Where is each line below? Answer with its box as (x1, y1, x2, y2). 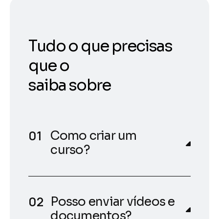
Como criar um (50, 128, 137, 143)
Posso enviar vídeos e (50, 194, 175, 209)
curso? (50, 142, 90, 157)
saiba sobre (28, 75, 111, 95)
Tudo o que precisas (28, 36, 172, 56)
